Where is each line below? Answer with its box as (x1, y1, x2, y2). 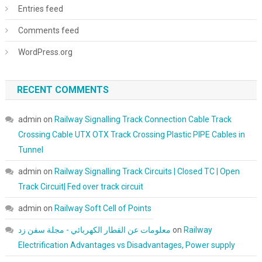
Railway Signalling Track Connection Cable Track (54, 115, 232, 124)
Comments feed (18, 26, 79, 35)
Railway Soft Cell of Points (54, 204, 153, 213)
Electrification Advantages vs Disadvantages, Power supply (18, 240, 235, 250)
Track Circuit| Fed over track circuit (18, 182, 143, 191)
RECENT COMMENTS (16, 84, 109, 95)
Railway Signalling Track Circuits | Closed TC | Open (54, 167, 240, 176)
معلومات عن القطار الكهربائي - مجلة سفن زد (18, 225, 171, 235)
